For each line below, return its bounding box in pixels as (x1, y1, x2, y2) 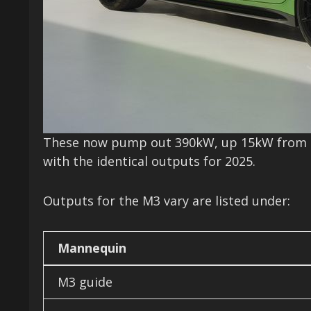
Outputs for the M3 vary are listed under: (43, 192, 290, 210)
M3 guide (58, 274, 112, 291)
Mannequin (58, 239, 126, 257)
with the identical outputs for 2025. (43, 153, 255, 170)
